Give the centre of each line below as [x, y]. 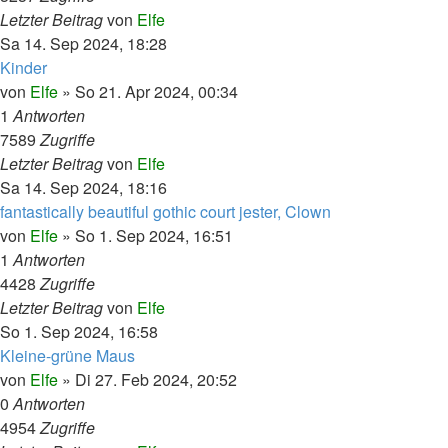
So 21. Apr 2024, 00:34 [156, 91]
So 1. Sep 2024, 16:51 [154, 235]
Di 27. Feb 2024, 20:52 [156, 379]
